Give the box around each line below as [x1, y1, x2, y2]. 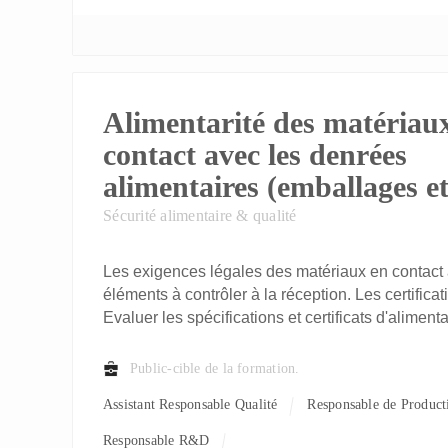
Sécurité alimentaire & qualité [103, 207, 297, 224]
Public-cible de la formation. [130, 361, 300, 376]
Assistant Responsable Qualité [113, 397, 278, 412]
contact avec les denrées [103, 138, 407, 171]
